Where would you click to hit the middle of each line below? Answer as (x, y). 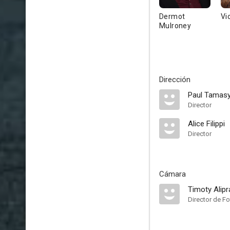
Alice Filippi (206, 124)
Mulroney (175, 26)
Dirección (175, 80)
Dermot (172, 16)
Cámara (172, 174)
